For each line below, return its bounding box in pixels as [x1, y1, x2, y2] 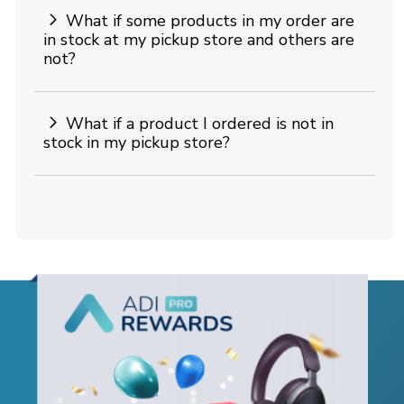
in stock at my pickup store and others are [43, 29, 354, 51]
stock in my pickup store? [43, 132, 230, 154]
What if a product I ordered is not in [66, 113, 334, 135]
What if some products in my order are [66, 10, 354, 32]
